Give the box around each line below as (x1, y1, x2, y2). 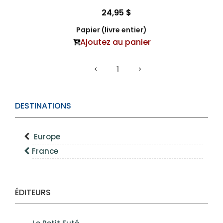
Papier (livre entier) (76, 25, 147, 35)
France (32, 146, 58, 156)
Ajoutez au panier (80, 36, 151, 48)
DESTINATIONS (15, 100, 71, 111)
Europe (34, 131, 60, 142)
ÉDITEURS (15, 187, 51, 198)
